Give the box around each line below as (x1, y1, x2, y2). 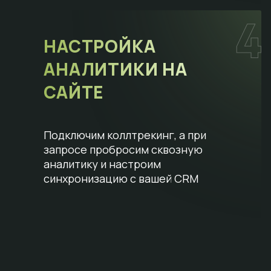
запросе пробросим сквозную (44, 142, 203, 157)
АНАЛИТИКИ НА (44, 57, 188, 80)
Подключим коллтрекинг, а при (44, 127, 206, 142)
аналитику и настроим (44, 156, 161, 171)
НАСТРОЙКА (44, 34, 156, 57)
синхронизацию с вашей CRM (44, 171, 198, 186)
